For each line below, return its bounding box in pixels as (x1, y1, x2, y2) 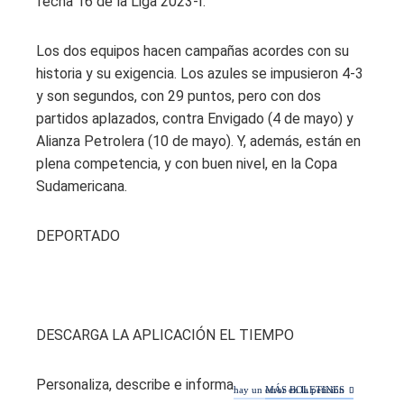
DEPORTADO (36, 227, 120, 245)
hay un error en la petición (234, 384, 344, 396)
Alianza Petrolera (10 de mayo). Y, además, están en (36, 133, 361, 151)
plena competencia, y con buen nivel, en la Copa (36, 155, 337, 173)
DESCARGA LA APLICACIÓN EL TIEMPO (36, 326, 294, 344)
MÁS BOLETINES (265, 384, 344, 396)
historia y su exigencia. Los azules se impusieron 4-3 (36, 65, 363, 83)
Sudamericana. (36, 178, 127, 196)
